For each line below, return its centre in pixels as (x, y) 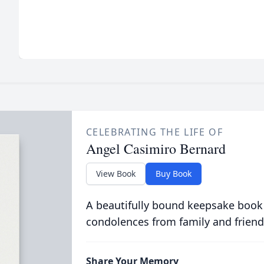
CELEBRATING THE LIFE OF (154, 132)
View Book (115, 173)
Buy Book (173, 173)
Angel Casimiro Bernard (156, 148)
